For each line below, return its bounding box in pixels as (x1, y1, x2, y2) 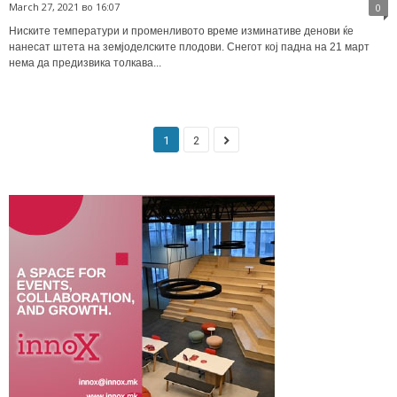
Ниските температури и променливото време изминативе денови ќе (9, 24, 354, 37)
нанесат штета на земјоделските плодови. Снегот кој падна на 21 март (9, 40, 370, 53)
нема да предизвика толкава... (9, 56, 161, 69)
